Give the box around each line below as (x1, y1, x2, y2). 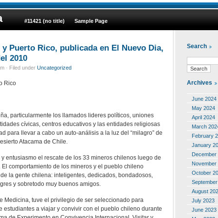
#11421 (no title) (24, 18, 65, 24)
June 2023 (192, 206, 217, 213)
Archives (187, 79, 212, 87)
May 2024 (192, 105, 215, 111)
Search (187, 43, 207, 50)
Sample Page (74, 18, 108, 24)
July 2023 (192, 197, 215, 203)
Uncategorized (37, 64, 72, 71)
